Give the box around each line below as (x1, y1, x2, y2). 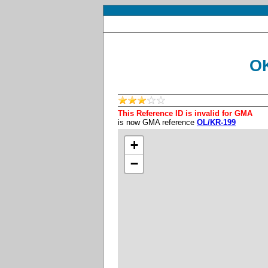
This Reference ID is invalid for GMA (118, 109, 252, 118)
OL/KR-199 (197, 118, 236, 127)
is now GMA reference (118, 118, 197, 127)
